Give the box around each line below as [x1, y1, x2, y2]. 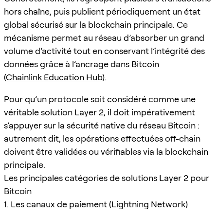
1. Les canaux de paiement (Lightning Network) [4, 199, 188, 209]
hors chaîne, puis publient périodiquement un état [4, 6, 200, 17]
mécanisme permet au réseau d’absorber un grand [4, 32, 204, 43]
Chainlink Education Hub [6, 72, 102, 82]
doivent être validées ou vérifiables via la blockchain [4, 146, 208, 157]
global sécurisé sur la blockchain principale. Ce [4, 19, 188, 30]
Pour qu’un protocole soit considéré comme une [4, 93, 196, 104]
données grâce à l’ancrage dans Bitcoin [4, 58, 159, 69]
